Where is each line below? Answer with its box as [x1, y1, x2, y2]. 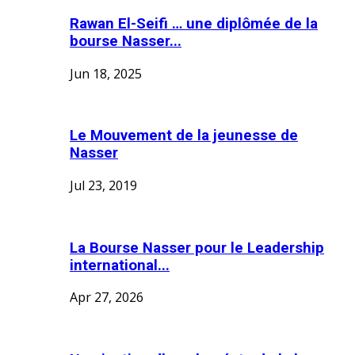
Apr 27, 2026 [70, 288, 143, 307]
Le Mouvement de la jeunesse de [70, 127, 298, 145]
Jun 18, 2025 [70, 64, 142, 82]
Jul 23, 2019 [70, 177, 137, 194]
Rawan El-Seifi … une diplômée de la [70, 14, 318, 32]
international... [70, 256, 170, 274]
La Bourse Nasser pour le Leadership [70, 239, 324, 257]
